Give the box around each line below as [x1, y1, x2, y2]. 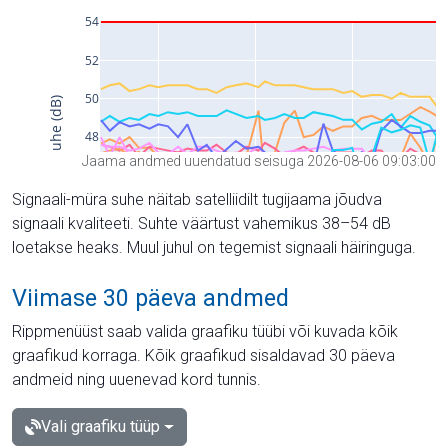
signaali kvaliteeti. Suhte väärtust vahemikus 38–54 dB [12, 214, 391, 233]
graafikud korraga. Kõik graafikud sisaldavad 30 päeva [12, 346, 395, 365]
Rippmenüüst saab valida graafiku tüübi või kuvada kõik [12, 322, 398, 341]
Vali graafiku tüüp [41, 417, 160, 436]
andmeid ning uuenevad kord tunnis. [12, 370, 261, 389]
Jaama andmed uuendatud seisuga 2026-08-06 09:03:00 [82, 153, 436, 169]
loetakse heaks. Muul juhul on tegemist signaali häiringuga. [12, 238, 416, 257]
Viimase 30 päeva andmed [12, 284, 289, 312]
